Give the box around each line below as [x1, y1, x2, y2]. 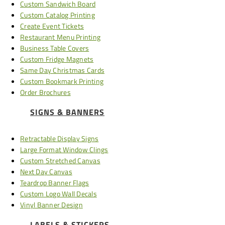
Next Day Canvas [20, 166, 72, 177]
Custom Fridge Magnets [20, 54, 94, 64]
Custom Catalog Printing [20, 10, 95, 20]
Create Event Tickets [20, 21, 84, 31]
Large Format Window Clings [20, 144, 108, 155]
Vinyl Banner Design [20, 199, 83, 210]
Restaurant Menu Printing [20, 32, 100, 42]
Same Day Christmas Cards [20, 65, 104, 75]
